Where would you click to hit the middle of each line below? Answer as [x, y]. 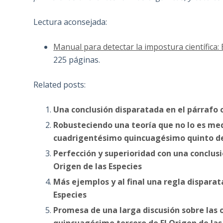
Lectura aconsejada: [70, 22]
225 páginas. [77, 60]
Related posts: [60, 85]
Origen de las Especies [98, 167]
